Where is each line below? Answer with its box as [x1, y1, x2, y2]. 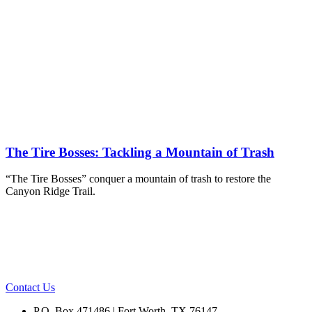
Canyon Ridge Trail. [6, 185, 95, 198]
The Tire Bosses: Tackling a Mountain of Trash [6, 144, 274, 159]
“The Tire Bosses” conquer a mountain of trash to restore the [6, 173, 271, 185]
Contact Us [6, 281, 55, 294]
